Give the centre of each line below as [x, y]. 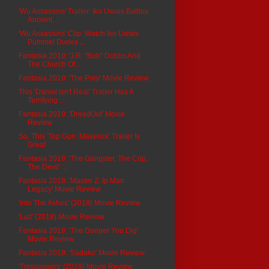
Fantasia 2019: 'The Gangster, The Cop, [83, 158]
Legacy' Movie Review [64, 189]
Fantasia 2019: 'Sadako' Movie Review [81, 252]
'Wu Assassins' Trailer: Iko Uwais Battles [83, 11]
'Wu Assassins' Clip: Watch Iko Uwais [78, 33]
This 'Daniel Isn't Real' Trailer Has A [76, 92]
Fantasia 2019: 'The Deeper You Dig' [78, 230]
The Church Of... [54, 64]
